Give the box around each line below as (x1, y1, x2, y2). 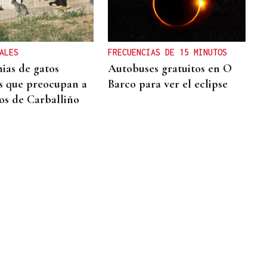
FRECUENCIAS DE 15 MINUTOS (108, 47, 228, 58)
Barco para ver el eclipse (108, 77, 228, 92)
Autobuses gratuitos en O (108, 61, 232, 76)
